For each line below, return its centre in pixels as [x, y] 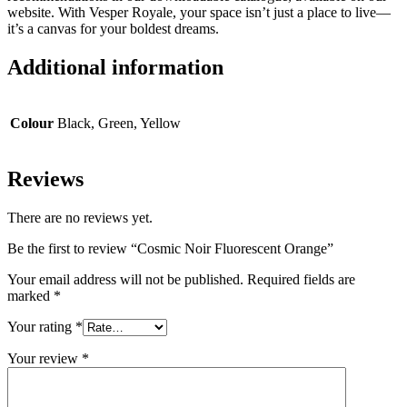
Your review [45, 359]
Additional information [115, 68]
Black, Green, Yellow [119, 124]
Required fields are [301, 280]
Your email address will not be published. [125, 280]
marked [30, 296]
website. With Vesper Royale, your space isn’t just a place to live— [199, 13]
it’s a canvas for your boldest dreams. [113, 29]
